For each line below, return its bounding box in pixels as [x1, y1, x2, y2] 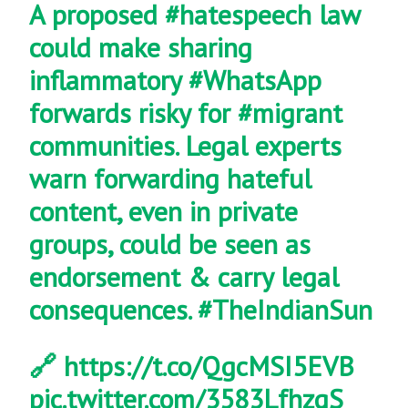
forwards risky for [29, 95, 239, 131]
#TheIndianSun [198, 291, 373, 328]
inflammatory [29, 62, 189, 98]
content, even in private [29, 193, 299, 229]
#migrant [238, 95, 343, 131]
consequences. [29, 291, 199, 328]
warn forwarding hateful [29, 160, 312, 197]
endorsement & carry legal [29, 259, 340, 295]
